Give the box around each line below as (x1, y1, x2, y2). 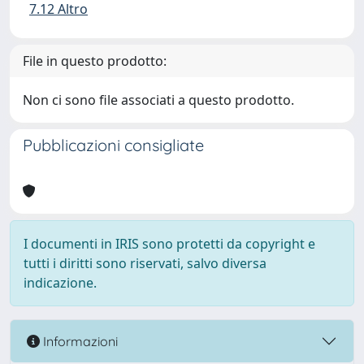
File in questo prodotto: (23, 52, 167, 70)
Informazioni (40, 332, 118, 349)
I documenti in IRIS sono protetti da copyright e (24, 235, 315, 253)
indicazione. (24, 274, 97, 292)
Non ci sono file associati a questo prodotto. (23, 91, 294, 109)
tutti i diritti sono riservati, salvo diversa (24, 254, 266, 272)
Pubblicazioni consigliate (23, 135, 204, 155)
